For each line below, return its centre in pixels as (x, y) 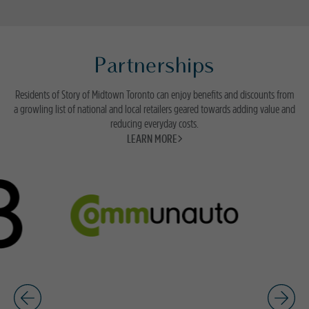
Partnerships (154, 67)
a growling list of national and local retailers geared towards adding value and (154, 109)
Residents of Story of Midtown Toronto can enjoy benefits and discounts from (154, 94)
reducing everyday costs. (154, 123)
